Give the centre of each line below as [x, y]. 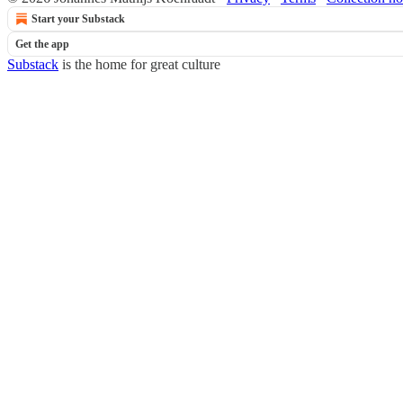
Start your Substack [78, 19]
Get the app [42, 44]
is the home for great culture [139, 64]
